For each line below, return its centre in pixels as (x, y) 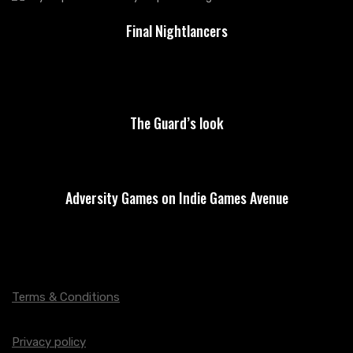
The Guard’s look (176, 123)
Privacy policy (49, 342)
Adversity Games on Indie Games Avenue (176, 198)
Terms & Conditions (66, 297)
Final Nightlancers (176, 31)
